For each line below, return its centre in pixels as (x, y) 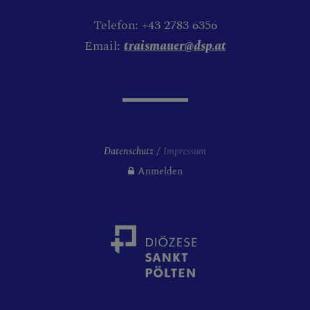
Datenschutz (129, 152)
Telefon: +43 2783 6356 (155, 26)
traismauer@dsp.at (175, 46)
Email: (104, 46)
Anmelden (160, 172)
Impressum (185, 152)
